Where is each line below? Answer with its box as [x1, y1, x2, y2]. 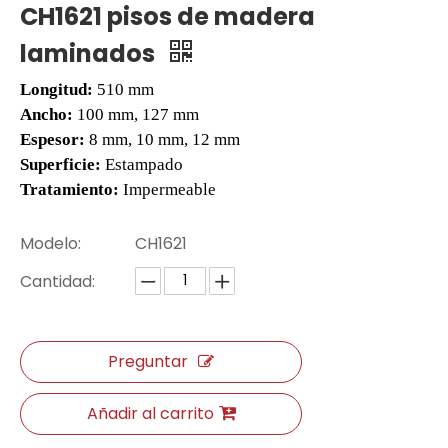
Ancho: [20, 105, 77, 125]
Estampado [105, 155, 183, 175]
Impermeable [123, 180, 216, 200]
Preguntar [108, 350, 188, 374]
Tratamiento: [20, 180, 123, 200]
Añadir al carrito [86, 402, 214, 426]
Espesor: [20, 130, 89, 150]
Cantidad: [20, 270, 95, 294]
